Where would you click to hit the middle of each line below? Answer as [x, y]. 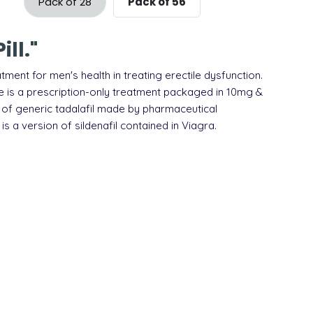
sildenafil [96, 125]
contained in [150, 125]
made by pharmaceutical [156, 108]
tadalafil [75, 108]
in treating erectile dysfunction [185, 75]
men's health [80, 75]
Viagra [198, 125]
